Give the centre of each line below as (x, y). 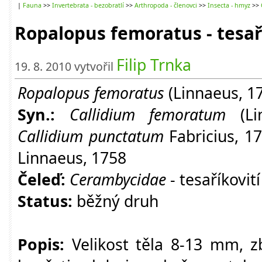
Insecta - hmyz (229, 5)
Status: (45, 201)
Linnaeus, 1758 (74, 158)
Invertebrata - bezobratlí (88, 5)
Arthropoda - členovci (166, 5)
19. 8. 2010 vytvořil (65, 66)
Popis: (41, 244)
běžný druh (116, 201)
